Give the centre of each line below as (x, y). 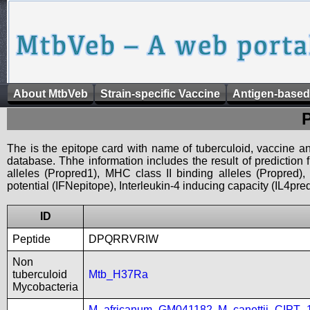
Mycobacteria (45, 287)
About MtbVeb (51, 94)
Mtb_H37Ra (118, 274)
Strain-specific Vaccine (160, 94)
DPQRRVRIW (124, 239)
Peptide (31, 239)
